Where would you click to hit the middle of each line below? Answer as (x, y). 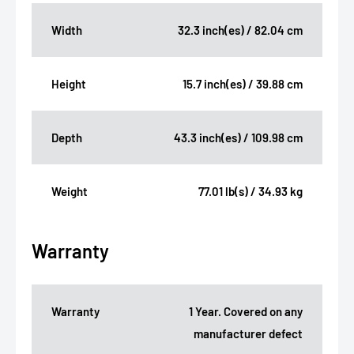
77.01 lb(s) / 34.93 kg (250, 192)
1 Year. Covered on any (246, 312)
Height (69, 84)
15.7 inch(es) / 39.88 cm (243, 84)
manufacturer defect (248, 334)
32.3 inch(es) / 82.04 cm (240, 30)
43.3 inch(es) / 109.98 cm (238, 138)
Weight (70, 192)
